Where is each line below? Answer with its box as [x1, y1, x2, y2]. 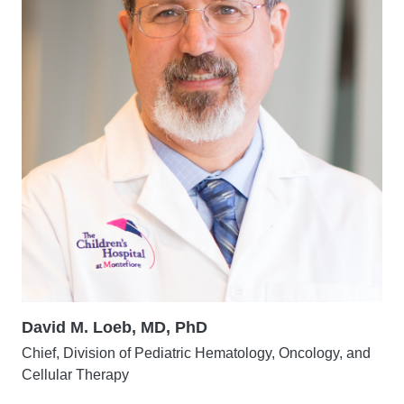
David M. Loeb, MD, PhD [22, 318, 207, 336]
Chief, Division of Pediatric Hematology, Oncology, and [22, 345, 371, 361]
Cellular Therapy [22, 367, 129, 382]
